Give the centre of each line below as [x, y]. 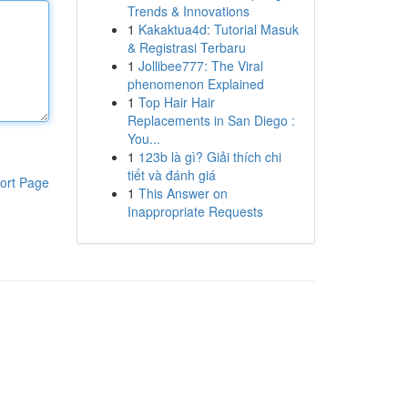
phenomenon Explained [195, 84]
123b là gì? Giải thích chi [209, 157]
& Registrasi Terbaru [186, 47]
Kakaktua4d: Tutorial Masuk [218, 29]
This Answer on [183, 193]
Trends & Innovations [188, 11]
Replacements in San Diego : [211, 120]
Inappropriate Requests [195, 211]
